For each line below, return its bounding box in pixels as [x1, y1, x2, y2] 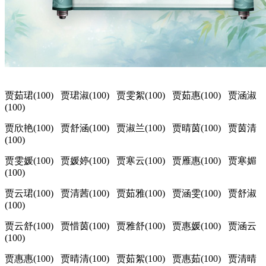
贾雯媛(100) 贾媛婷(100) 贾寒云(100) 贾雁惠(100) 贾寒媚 [5, 156, 256, 166]
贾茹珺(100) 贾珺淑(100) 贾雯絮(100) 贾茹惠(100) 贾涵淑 [5, 90, 256, 101]
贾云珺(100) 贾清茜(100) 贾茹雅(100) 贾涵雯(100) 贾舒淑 [5, 188, 256, 199]
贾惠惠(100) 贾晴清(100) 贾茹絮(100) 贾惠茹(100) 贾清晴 [5, 254, 256, 264]
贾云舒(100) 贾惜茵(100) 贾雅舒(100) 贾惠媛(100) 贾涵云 [5, 221, 256, 232]
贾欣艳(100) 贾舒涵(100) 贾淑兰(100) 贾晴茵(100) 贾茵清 [5, 123, 256, 134]
